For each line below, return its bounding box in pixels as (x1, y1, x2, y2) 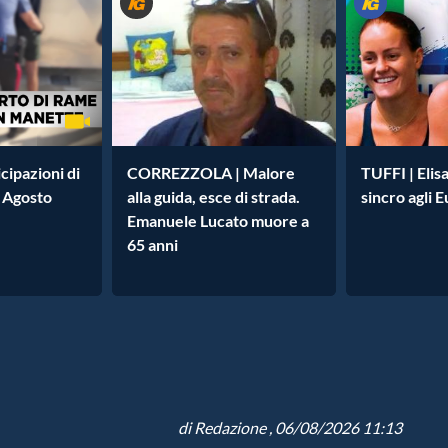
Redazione (194, 418, 266, 437)
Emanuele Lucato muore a (127, 211, 309, 230)
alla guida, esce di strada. (127, 187, 300, 206)
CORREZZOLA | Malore (127, 163, 295, 182)
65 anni (127, 235, 178, 254)
